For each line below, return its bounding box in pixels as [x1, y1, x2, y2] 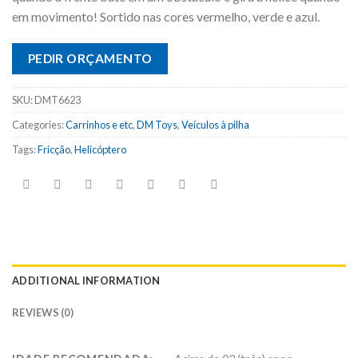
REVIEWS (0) [12, 305, 74, 319]
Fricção [38, 142, 70, 156]
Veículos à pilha [181, 117, 249, 131]
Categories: [12, 117, 66, 131]
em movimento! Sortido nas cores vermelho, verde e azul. [12, 9, 320, 25]
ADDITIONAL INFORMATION [12, 273, 161, 287]
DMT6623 [34, 93, 81, 106]
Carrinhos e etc [66, 117, 133, 131]
